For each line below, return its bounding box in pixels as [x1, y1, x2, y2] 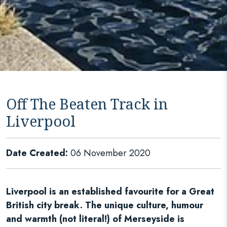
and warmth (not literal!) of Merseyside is [6, 212, 184, 225]
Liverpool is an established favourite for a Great [6, 185, 214, 198]
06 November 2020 [68, 146, 150, 160]
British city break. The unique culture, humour [6, 199, 203, 212]
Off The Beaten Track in [6, 94, 168, 113]
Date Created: [6, 146, 68, 160]
